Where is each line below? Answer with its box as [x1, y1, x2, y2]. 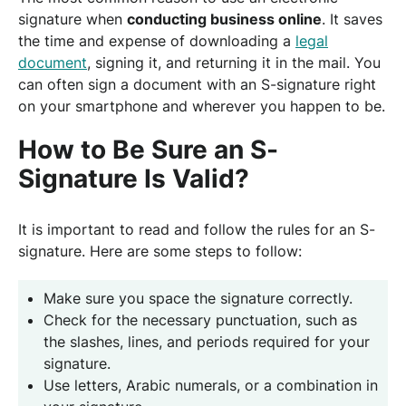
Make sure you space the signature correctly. [43, 289, 353, 307]
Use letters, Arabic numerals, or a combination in [43, 376, 378, 394]
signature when [18, 10, 127, 28]
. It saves [322, 10, 382, 28]
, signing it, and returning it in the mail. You [87, 53, 381, 72]
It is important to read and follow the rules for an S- [18, 220, 375, 238]
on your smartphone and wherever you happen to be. [18, 97, 385, 115]
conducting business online [127, 10, 322, 28]
